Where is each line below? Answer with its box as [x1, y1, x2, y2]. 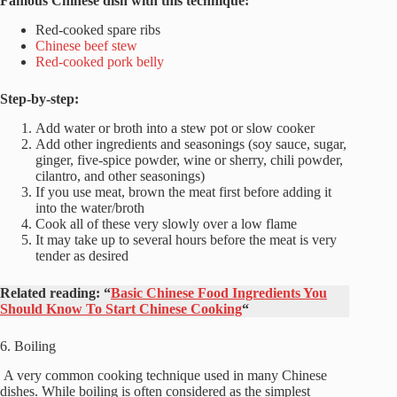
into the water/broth [35, 199, 144, 215]
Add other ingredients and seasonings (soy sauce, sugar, [35, 136, 346, 152]
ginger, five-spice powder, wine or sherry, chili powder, [35, 152, 343, 167]
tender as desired [35, 247, 128, 263]
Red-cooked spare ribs [35, 22, 160, 38]
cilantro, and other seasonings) [35, 167, 205, 183]
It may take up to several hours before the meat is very [35, 231, 337, 247]
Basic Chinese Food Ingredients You [111, 284, 327, 300]
